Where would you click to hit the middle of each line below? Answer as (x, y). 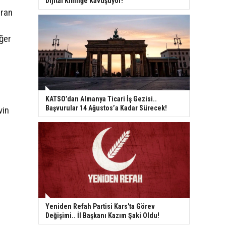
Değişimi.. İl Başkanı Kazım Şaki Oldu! (102, 215)
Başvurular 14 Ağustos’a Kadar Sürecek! (106, 108)
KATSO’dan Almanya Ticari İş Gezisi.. (101, 99)
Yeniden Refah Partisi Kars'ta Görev (100, 206)
